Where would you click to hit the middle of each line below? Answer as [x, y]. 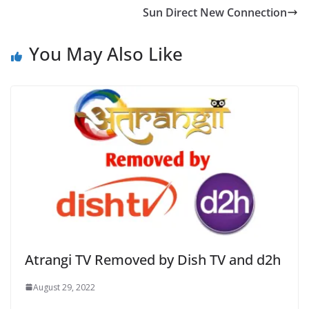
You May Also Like [106, 54]
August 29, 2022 [64, 287]
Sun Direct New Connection [215, 13]
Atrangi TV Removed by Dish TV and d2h [153, 259]
